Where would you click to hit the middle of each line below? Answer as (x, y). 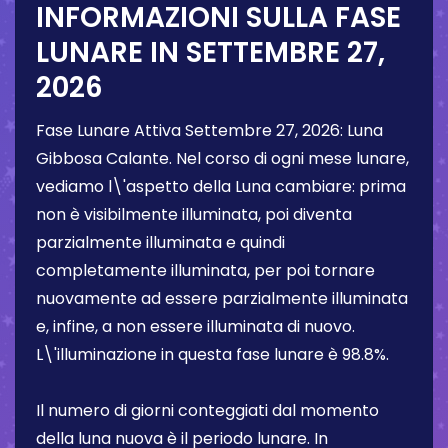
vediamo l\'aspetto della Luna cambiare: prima (221, 187)
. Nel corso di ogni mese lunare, (289, 159)
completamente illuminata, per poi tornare (205, 271)
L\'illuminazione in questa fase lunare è (189, 355)
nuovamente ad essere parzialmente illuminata (222, 299)
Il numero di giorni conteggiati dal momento (207, 411)
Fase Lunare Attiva (110, 131)
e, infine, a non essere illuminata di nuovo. (195, 327)
